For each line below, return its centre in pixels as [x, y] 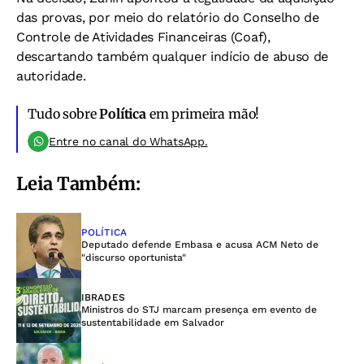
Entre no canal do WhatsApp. [128, 142]
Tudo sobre [64, 114]
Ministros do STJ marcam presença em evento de [199, 310]
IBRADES [103, 298]
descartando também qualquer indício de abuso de [172, 57]
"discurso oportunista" [134, 258]
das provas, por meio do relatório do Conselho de [168, 18]
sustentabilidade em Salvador [153, 323]
